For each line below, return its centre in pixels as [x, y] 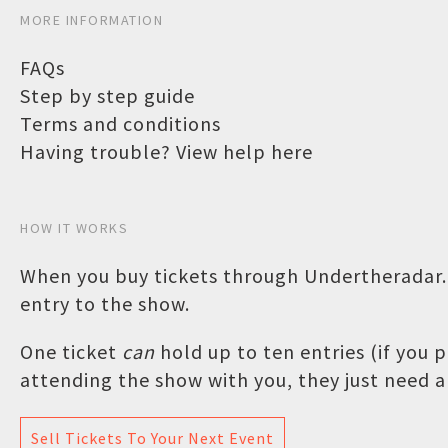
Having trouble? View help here [166, 151]
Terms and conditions [120, 123]
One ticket [71, 351]
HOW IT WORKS [74, 227]
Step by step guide [107, 95]
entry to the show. [105, 303]
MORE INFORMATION [91, 19]
